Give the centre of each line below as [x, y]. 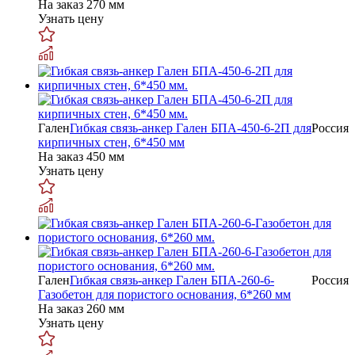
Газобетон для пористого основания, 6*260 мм [164, 294]
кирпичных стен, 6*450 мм [111, 142]
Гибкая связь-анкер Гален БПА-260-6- [172, 280]
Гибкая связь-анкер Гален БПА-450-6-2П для [191, 128]
